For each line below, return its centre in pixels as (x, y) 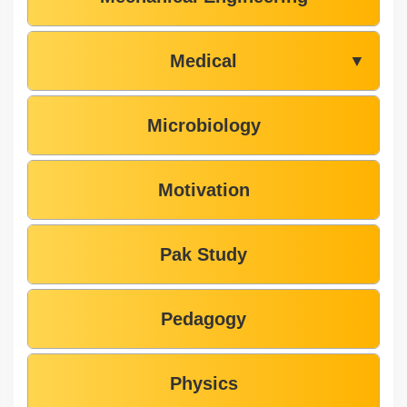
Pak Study (203, 255)
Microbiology (203, 126)
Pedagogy (203, 319)
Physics (203, 384)
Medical (203, 61)
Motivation (203, 190)
